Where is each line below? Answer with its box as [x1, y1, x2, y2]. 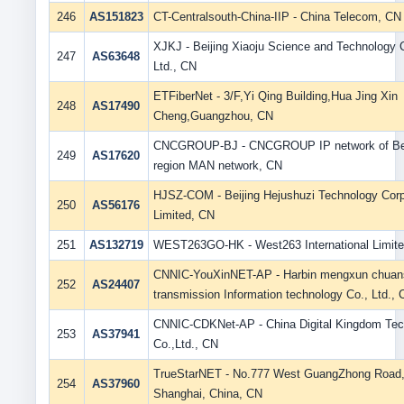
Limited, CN [152, 208, 215, 222]
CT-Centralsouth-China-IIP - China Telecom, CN [152, 10, 401, 23]
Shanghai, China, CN [152, 387, 262, 400]
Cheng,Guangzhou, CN [152, 109, 273, 123]
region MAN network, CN [152, 159, 282, 172]
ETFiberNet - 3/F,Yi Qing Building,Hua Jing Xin [152, 89, 398, 103]
